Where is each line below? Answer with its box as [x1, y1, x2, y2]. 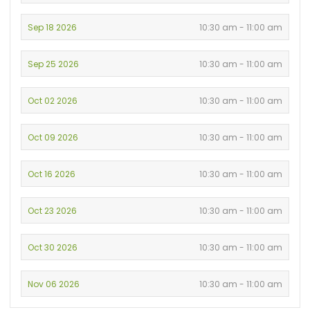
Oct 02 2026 [28, 95, 78, 107]
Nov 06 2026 [28, 278, 80, 291]
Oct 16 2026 [28, 168, 76, 181]
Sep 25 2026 [28, 58, 80, 71]
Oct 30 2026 [28, 241, 78, 254]
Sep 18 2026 [28, 21, 77, 34]
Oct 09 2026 [28, 131, 79, 144]
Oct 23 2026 [28, 205, 77, 217]
